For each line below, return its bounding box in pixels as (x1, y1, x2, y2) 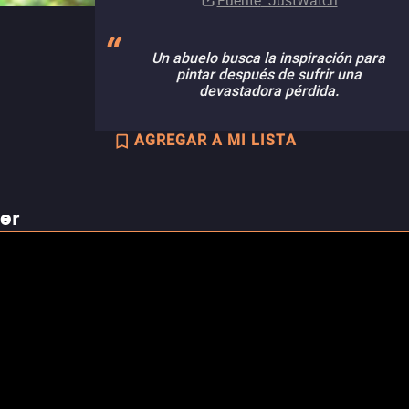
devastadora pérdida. (198, 82, 339, 100)
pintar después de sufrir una (175, 66, 362, 83)
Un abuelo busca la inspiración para (152, 49, 385, 67)
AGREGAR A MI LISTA (134, 131, 297, 149)
